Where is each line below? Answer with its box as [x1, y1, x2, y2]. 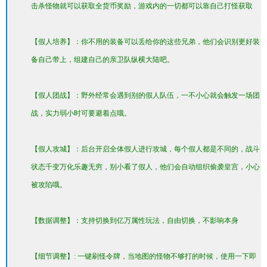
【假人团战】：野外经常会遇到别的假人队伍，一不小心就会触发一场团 [31, 91, 260, 100]
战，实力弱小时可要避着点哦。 [31, 109, 131, 117]
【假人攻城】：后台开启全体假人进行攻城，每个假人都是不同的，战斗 [31, 145, 260, 153]
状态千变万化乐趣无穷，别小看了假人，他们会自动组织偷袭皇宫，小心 [31, 163, 260, 171]
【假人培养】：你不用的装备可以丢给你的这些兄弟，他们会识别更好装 [31, 38, 260, 46]
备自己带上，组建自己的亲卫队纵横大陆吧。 [31, 55, 174, 64]
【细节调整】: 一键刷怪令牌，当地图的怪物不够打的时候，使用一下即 [31, 252, 256, 260]
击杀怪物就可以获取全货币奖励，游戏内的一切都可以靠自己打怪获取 [31, 2, 253, 10]
